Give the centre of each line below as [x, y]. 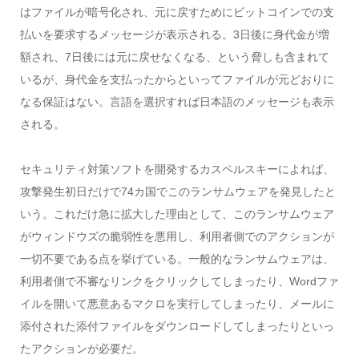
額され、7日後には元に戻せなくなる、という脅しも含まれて [174, 57]
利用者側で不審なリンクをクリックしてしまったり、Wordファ [179, 282]
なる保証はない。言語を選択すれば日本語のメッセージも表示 [177, 102]
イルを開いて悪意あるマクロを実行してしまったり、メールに [177, 304]
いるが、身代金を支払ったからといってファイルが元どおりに [177, 80]
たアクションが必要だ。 [81, 349]
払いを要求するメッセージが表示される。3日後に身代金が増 [174, 35]
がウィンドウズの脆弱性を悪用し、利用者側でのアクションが [177, 237]
